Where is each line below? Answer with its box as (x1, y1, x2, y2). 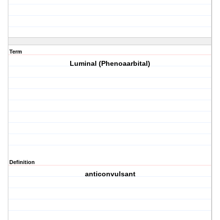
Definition (9, 159, 35, 165)
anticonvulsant (84, 170, 136, 178)
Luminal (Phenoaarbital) (70, 59, 151, 68)
